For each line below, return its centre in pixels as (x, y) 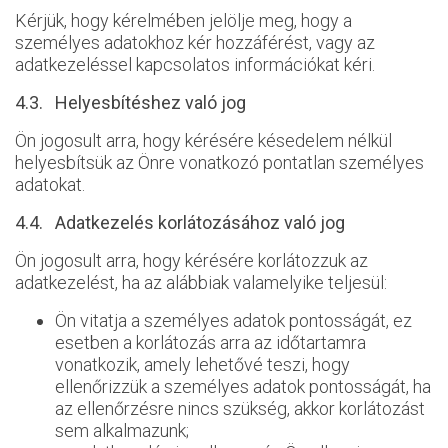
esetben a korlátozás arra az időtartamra (210, 342)
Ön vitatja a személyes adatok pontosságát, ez (233, 320)
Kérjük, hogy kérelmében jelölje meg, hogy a (183, 20)
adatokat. (50, 184)
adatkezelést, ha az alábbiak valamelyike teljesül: (201, 282)
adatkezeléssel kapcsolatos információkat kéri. (195, 64)
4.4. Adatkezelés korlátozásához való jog (180, 222)
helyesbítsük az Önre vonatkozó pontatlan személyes (219, 162)
